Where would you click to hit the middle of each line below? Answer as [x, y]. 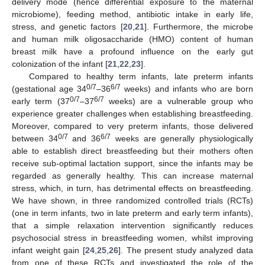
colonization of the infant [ [60, 64]
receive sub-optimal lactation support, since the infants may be [132, 163]
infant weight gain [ [49, 250]
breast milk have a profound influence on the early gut [132, 51]
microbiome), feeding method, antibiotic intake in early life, [132, 14]
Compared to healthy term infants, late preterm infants [141, 76]
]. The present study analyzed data [185, 250]
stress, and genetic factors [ [67, 26]
